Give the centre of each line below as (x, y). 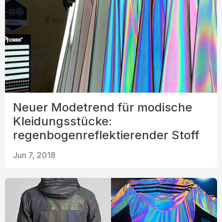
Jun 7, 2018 (34, 155)
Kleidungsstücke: (62, 121)
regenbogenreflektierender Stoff (106, 135)
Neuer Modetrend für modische (103, 107)
